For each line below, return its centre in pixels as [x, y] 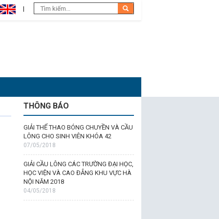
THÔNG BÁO [46, 106]
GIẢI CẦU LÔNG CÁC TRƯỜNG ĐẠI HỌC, [78, 164]
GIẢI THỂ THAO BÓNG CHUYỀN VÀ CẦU [78, 127]
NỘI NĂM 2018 [44, 182]
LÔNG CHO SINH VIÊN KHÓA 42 [67, 136]
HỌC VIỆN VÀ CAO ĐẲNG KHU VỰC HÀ [77, 173]
